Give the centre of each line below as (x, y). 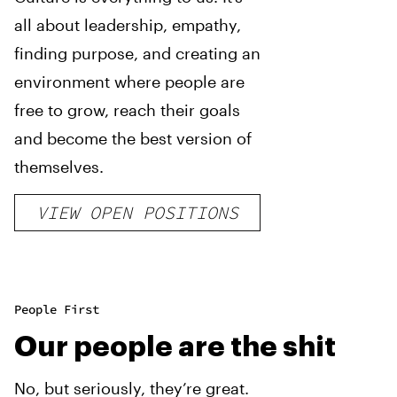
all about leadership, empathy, (128, 25)
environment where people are (129, 82)
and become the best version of (133, 138)
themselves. (59, 167)
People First (57, 309)
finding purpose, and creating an (137, 53)
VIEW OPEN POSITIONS (137, 212)
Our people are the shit (175, 347)
